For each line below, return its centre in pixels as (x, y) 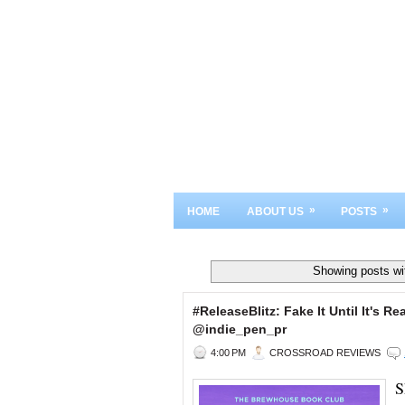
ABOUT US (275, 212)
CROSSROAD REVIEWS (325, 352)
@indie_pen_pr (240, 329)
